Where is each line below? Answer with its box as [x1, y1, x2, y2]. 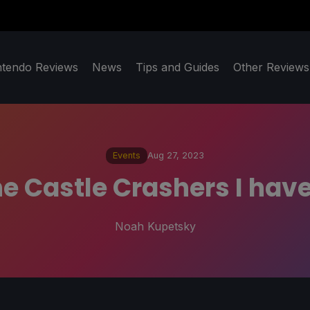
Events [113, 150, 140, 161]
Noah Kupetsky [114, 219, 196, 233]
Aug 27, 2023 [147, 150, 204, 161]
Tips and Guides [136, 60, 219, 75]
